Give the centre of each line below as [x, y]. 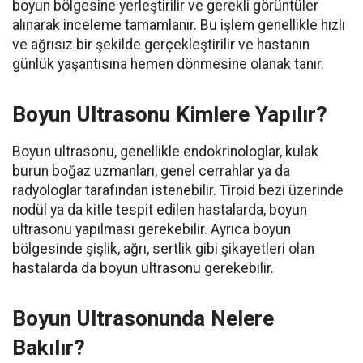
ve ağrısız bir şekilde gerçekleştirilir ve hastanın [161, 45]
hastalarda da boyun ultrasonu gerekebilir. [143, 269]
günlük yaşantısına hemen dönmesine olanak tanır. [168, 64]
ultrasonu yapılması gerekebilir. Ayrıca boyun [152, 230]
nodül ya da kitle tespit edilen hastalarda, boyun [160, 210]
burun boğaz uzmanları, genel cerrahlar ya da [151, 171]
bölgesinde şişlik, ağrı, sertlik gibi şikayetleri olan [163, 249]
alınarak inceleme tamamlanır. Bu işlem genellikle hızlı [179, 26]
